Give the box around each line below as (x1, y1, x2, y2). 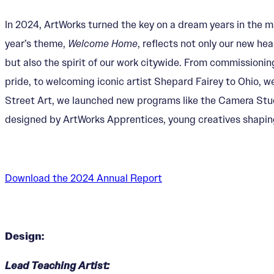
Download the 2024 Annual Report (5, 171, 162, 184)
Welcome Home (68, 37, 138, 50)
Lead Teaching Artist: (5, 259, 109, 272)
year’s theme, (5, 37, 68, 50)
